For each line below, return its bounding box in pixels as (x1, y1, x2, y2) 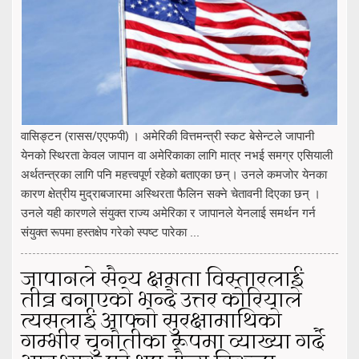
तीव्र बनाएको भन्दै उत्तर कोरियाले (21, 285, 302, 318)
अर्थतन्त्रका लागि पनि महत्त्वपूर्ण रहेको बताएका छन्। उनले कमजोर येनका (21, 166, 327, 183)
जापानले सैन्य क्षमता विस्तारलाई (21, 264, 304, 297)
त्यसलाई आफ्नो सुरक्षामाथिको (21, 306, 282, 339)
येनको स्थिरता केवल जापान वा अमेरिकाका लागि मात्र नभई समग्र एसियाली (21, 147, 333, 163)
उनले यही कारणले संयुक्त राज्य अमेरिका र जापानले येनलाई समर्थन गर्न (21, 204, 316, 221)
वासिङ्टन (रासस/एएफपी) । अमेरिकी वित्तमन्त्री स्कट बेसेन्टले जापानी (21, 127, 314, 144)
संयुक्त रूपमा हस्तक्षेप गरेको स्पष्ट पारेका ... (21, 224, 200, 240)
